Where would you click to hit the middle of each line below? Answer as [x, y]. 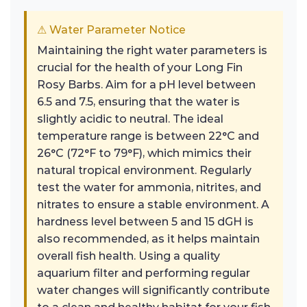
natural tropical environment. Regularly [144, 171]
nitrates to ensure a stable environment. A [153, 205]
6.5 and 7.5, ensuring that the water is [138, 102]
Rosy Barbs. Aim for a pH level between [146, 85]
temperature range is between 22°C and [148, 136]
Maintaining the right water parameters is [152, 51]
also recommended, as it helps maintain [148, 239]
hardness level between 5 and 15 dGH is [145, 222]
